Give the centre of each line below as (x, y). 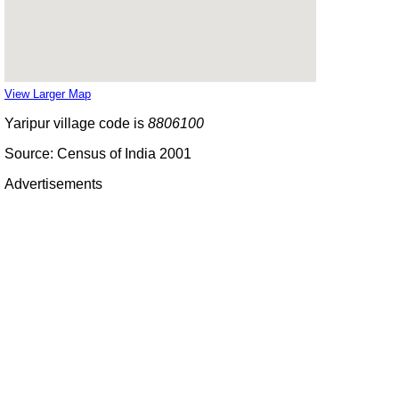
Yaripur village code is (76, 123)
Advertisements (53, 183)
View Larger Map (48, 94)
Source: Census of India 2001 (98, 153)
